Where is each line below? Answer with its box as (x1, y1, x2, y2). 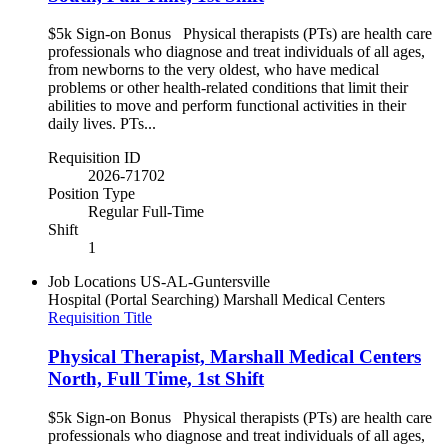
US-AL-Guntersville (140, 273, 270, 291)
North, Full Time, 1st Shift (48, 368, 264, 390)
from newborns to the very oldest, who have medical (48, 61, 379, 79)
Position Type (48, 185, 135, 203)
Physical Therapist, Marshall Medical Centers (48, 346, 421, 368)
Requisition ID (48, 149, 141, 167)
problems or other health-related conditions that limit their (48, 79, 408, 97)
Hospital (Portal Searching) (48, 291, 219, 309)
